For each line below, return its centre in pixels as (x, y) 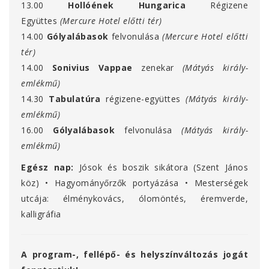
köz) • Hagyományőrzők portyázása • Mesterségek (134, 183)
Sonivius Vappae (92, 68)
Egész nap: (47, 168)
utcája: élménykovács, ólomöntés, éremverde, (134, 199)
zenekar (158, 68)
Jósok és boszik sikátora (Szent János (164, 168)
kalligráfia (41, 214)
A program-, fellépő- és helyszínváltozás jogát (134, 255)
